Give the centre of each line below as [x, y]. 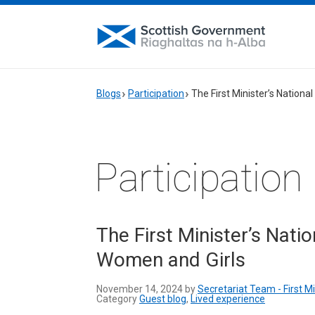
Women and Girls [171, 260]
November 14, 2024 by [147, 289]
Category [118, 299]
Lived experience [228, 299]
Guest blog [163, 299]
